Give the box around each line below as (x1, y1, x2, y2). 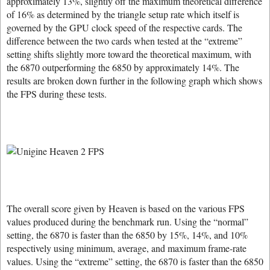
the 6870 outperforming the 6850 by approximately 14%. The (7, 61, 239, 74)
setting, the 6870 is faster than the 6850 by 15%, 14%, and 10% (7, 228, 248, 241)
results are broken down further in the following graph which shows (7, 74, 262, 87)
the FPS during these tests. (7, 87, 107, 100)
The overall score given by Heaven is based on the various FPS (7, 202, 245, 215)
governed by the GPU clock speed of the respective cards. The (7, 21, 242, 34)
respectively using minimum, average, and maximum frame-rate (7, 242, 246, 254)
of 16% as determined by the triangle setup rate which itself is (7, 8, 239, 20)
